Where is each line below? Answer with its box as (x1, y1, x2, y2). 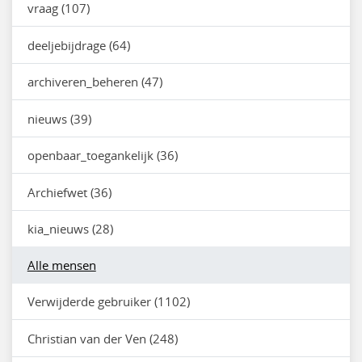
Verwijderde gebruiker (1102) (27, 293, 190, 309)
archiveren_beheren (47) (27, 74, 162, 90)
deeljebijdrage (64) (27, 36, 130, 53)
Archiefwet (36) (27, 183, 112, 200)
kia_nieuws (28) (27, 221, 113, 237)
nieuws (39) (27, 110, 91, 127)
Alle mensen (27, 256, 96, 273)
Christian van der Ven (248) (27, 330, 178, 347)
